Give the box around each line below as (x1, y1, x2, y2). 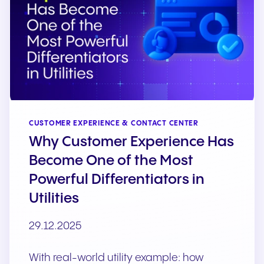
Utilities (29, 192, 79, 207)
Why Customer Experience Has (29, 135, 234, 150)
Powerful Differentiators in (29, 173, 204, 188)
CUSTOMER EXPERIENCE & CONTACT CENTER (29, 120, 199, 128)
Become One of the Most (29, 154, 193, 169)
